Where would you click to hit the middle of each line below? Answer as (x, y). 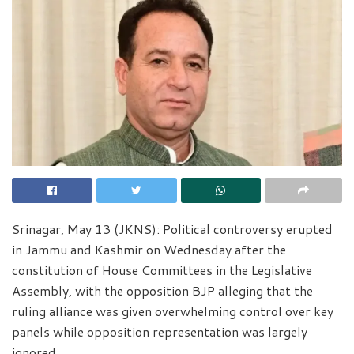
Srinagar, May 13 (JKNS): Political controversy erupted (172, 228)
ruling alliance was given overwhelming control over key (173, 311)
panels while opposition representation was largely (160, 331)
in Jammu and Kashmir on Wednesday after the (149, 249)
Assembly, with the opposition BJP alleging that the (162, 290)
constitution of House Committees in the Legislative (162, 269)
